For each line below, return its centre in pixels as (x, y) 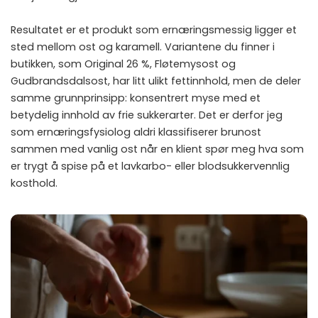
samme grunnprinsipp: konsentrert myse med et (136, 98)
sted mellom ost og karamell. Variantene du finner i (143, 46)
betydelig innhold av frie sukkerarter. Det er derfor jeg (147, 115)
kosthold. (34, 183)
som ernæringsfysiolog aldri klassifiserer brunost (136, 132)
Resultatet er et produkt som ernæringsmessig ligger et (154, 29)
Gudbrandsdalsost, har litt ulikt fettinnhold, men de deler (156, 81)
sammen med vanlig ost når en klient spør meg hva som (157, 149)
